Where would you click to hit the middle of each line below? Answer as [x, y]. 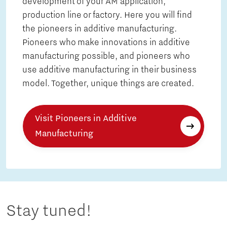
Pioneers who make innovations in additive [106, 43]
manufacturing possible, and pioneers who [106, 56]
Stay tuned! [49, 211]
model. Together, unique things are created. [108, 84]
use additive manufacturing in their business [109, 70]
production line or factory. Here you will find [107, 15]
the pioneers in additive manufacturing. [100, 29]
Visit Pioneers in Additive [86, 119]
